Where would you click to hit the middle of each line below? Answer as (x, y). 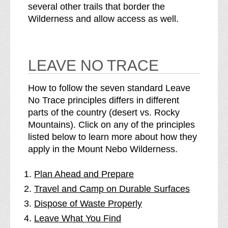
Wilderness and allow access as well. (103, 19)
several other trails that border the (96, 7)
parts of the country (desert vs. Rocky (104, 112)
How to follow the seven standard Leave (109, 88)
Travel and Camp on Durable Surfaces (112, 189)
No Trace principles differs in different (104, 100)
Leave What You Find (78, 218)
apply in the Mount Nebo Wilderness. (103, 149)
